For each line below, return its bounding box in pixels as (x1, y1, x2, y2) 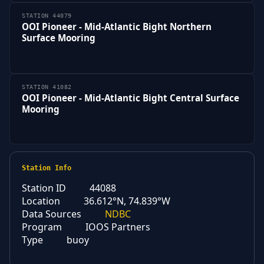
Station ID (22, 181, 66, 195)
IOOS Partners (85, 220, 150, 234)
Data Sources (22, 207, 81, 221)
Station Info (22, 164, 71, 173)
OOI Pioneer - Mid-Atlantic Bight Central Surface (22, 91, 239, 104)
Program (22, 220, 62, 234)
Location (22, 194, 60, 208)
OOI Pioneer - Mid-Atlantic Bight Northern (22, 20, 212, 32)
